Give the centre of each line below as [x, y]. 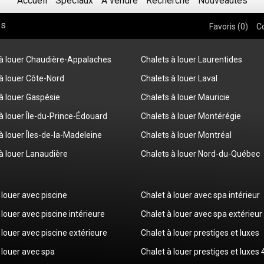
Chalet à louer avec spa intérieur [200, 195]
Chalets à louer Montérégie [191, 116]
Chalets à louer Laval [179, 78]
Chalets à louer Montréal [186, 135]
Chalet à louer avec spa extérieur [202, 214]
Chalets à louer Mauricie [185, 97]
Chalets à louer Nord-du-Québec [200, 154]
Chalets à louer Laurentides [192, 59]
